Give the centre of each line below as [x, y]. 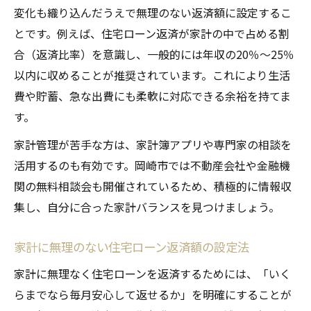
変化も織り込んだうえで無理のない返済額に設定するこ [153, 13]
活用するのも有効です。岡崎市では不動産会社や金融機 [152, 166]
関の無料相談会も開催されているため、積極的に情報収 [153, 186]
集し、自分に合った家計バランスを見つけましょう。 [147, 207]
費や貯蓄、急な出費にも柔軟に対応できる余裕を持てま [152, 96]
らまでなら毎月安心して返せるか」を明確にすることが [153, 295]
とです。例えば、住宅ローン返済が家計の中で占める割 [152, 34]
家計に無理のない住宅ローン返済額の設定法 [132, 247]
